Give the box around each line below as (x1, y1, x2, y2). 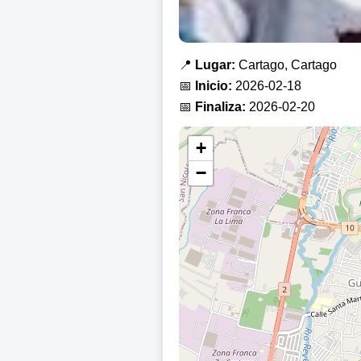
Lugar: (195, 58, 235, 73)
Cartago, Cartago (235, 58, 337, 73)
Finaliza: (195, 100, 246, 114)
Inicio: (195, 79, 232, 93)
